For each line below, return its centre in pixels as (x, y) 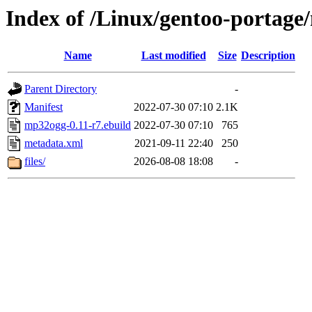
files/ (35, 162)
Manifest (44, 107)
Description (268, 56)
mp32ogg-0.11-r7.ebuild (78, 125)
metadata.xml (54, 143)
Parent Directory (61, 89)
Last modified (173, 56)
